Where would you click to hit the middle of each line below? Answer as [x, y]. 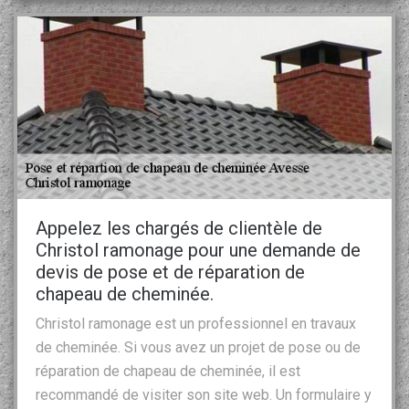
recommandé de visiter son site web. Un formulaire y [204, 394]
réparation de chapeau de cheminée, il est [168, 371]
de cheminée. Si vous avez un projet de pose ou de [198, 347]
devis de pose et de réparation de [170, 272]
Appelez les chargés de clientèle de [179, 228]
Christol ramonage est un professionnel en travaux [196, 323]
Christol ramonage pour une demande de [198, 250]
